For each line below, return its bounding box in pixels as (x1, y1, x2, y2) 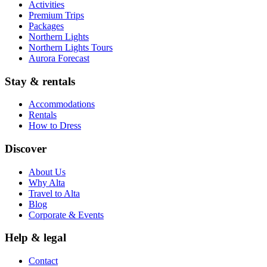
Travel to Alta (29, 188, 80, 198)
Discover (5, 142, 46, 155)
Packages (29, 20, 64, 31)
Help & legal (5, 231, 66, 244)
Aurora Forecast (29, 52, 89, 63)
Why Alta (29, 177, 65, 188)
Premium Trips (29, 10, 84, 20)
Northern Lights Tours (29, 42, 113, 52)
